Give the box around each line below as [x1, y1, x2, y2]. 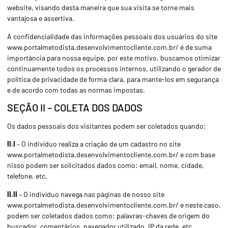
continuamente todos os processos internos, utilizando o [7, 64, 188, 73]
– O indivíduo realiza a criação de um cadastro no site [15, 139, 181, 149]
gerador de [188, 64, 221, 73]
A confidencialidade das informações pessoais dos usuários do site [7, 32, 217, 41]
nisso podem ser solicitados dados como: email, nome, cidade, [7, 161, 204, 170]
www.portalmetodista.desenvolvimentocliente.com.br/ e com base [7, 150, 215, 159]
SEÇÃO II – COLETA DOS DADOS [7, 101, 142, 113]
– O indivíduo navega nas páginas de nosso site [17, 189, 164, 198]
